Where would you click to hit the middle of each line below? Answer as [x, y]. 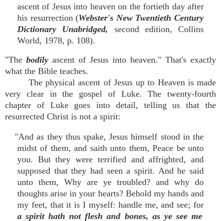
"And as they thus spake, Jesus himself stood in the [109, 137]
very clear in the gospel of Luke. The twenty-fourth [110, 94]
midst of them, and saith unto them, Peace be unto [110, 148]
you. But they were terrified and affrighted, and [110, 159]
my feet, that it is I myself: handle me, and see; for [110, 205]
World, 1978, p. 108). [56, 40]
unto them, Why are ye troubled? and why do [110, 182]
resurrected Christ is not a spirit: [63, 116]
